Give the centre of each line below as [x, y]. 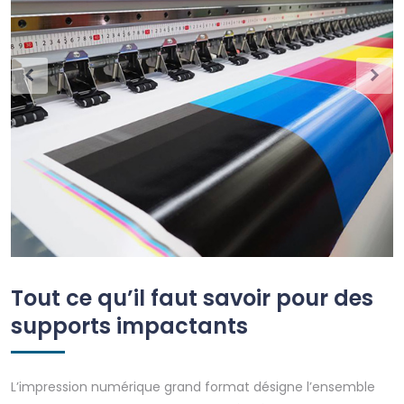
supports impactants [129, 326]
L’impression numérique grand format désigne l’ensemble [193, 386]
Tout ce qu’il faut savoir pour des [192, 298]
